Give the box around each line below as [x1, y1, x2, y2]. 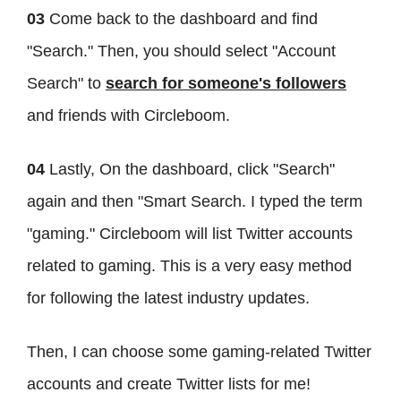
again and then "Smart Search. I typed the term [27, 192, 363, 211]
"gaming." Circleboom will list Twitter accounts [27, 225, 353, 243]
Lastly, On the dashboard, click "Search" [49, 160, 335, 179]
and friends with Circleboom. [27, 107, 230, 125]
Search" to [27, 74, 106, 93]
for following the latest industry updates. [27, 289, 310, 308]
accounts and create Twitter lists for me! [27, 375, 311, 394]
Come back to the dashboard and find [49, 10, 318, 29]
